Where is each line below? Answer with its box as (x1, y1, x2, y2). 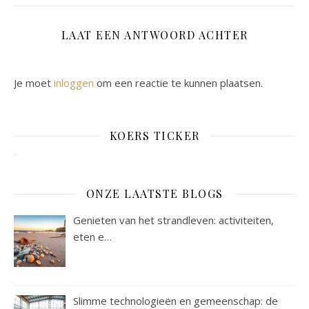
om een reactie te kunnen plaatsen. (94, 76, 263, 90)
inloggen (54, 76, 94, 90)
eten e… (73, 230, 112, 243)
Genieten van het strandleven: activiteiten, (73, 213, 275, 227)
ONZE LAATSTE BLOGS (86, 186, 223, 201)
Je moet (14, 76, 54, 90)
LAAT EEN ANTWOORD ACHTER (61, 28, 248, 42)
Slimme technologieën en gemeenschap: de (73, 293, 279, 308)
